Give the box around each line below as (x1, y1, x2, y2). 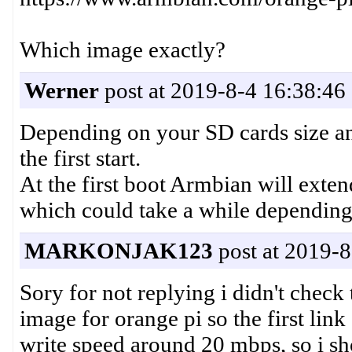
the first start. (19, 145, 141, 171)
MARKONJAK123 (24, 238, 213, 264)
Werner (24, 78, 99, 104)
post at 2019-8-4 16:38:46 (98, 78, 346, 104)
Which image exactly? (19, 37, 225, 63)
